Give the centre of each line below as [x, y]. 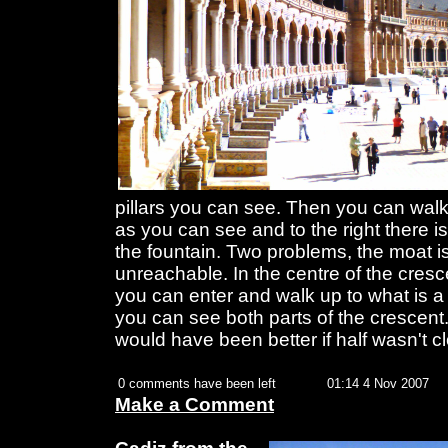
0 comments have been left [197, 384]
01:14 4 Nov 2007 [378, 384]
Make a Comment [194, 405]
